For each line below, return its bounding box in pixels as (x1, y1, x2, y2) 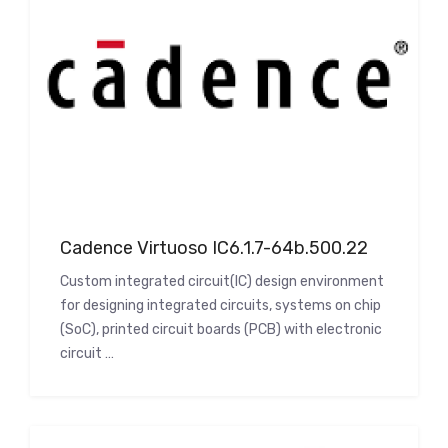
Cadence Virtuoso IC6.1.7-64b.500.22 (60, 236, 368, 259)
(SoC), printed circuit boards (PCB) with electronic (60, 320, 382, 338)
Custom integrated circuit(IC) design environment (60, 272, 384, 290)
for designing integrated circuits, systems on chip (60, 296, 381, 314)
